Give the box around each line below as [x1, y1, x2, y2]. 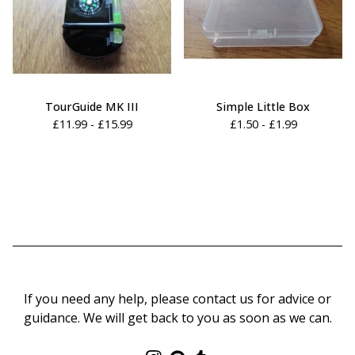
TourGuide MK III [45, 98, 139, 114]
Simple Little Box [216, 98, 310, 114]
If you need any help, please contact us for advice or [24, 289, 331, 307]
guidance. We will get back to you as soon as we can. [23, 308, 332, 326]
